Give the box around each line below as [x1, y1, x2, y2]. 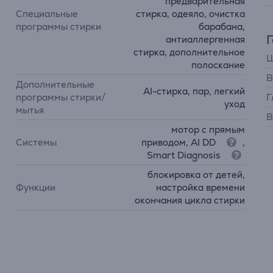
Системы [16, 136, 57, 148]
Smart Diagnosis [146, 149, 223, 161]
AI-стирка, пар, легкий [143, 85, 245, 97]
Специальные [16, 8, 79, 19]
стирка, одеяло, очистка [135, 8, 245, 19]
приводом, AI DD [141, 136, 218, 148]
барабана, [198, 21, 245, 32]
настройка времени [155, 182, 245, 193]
